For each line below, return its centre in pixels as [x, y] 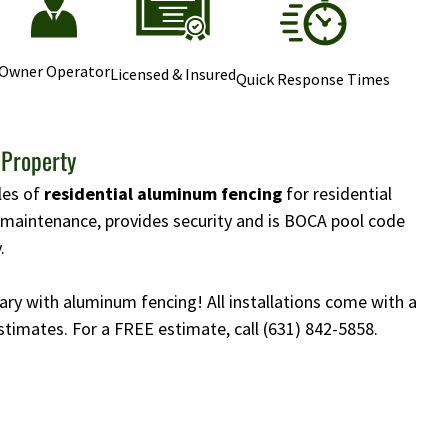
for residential [337, 194]
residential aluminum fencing [163, 194]
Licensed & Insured [173, 74]
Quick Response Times [313, 79]
